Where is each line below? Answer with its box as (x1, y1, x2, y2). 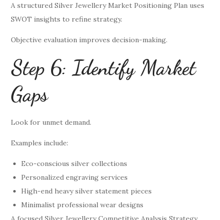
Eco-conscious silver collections (21, 159, 128, 168)
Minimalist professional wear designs (21, 200, 144, 209)
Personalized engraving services (21, 172, 128, 182)
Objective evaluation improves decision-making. (11, 35, 168, 44)
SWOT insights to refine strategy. (11, 14, 123, 24)
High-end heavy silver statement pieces (21, 186, 152, 195)
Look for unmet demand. (11, 117, 92, 127)
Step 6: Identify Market (11, 55, 196, 80)
